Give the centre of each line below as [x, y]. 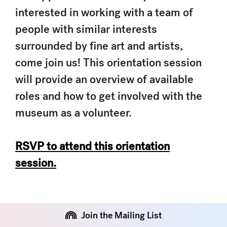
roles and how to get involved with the [109, 96]
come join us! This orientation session [108, 62]
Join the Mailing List [121, 215]
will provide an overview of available [104, 79]
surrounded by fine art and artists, [99, 46]
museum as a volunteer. [73, 112]
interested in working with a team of [104, 12]
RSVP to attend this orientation [92, 146]
